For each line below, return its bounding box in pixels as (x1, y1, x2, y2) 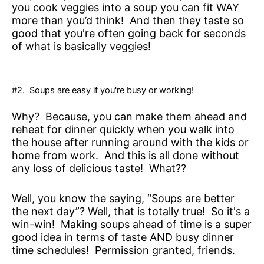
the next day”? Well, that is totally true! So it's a (12, 204, 250, 217)
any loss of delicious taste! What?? (12, 161, 186, 174)
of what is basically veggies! (12, 40, 151, 53)
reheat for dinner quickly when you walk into (12, 123, 235, 136)
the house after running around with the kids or (12, 136, 249, 148)
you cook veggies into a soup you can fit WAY (12, 1, 239, 14)
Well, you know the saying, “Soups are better (12, 192, 235, 204)
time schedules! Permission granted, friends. (12, 243, 235, 256)
